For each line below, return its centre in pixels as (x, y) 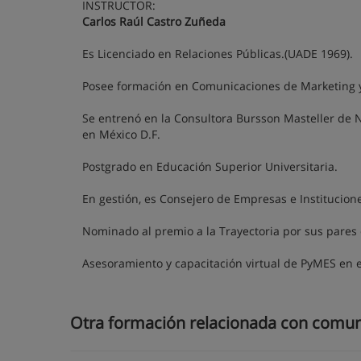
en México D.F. (121, 134)
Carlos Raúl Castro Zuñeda (154, 21)
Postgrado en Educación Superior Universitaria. (210, 166)
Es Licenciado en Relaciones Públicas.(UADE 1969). (218, 54)
